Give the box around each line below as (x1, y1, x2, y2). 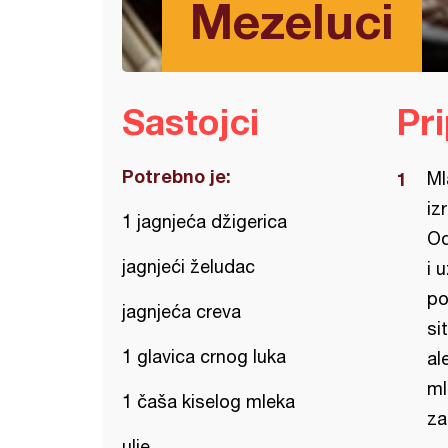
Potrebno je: (122, 165, 231, 187)
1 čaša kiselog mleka (122, 391, 295, 412)
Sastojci (122, 100, 259, 143)
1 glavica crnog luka (122, 346, 286, 367)
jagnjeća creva (122, 301, 241, 322)
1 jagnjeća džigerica (122, 211, 287, 232)
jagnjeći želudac (122, 256, 255, 277)
